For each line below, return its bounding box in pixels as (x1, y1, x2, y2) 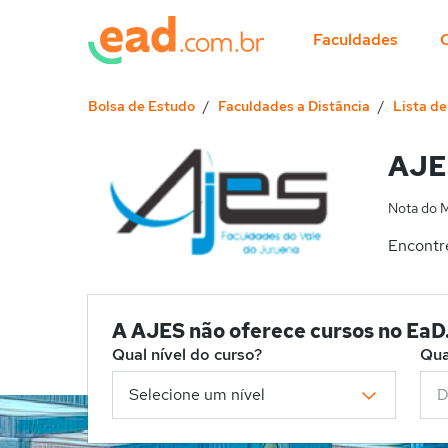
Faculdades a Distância (218, 97, 370, 115)
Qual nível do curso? (112, 344, 262, 365)
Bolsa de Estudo (88, 97, 195, 115)
